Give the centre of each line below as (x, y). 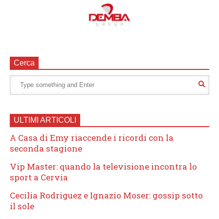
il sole (22, 206)
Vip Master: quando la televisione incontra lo (103, 166)
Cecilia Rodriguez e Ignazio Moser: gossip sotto (106, 195)
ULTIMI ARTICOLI (45, 120)
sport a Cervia (39, 177)
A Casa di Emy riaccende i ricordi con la (92, 137)
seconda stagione (46, 148)
